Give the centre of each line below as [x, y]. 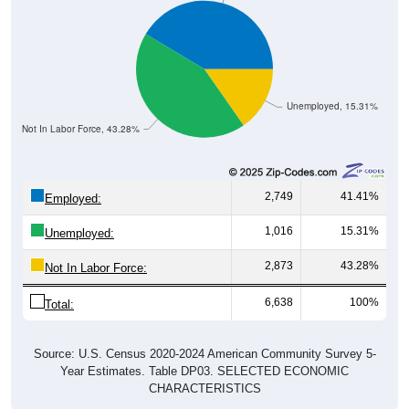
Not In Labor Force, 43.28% [80, 129]
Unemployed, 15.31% [332, 106]
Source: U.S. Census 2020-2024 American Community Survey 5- [204, 353]
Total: [59, 304]
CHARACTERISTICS [204, 388]
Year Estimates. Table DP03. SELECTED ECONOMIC [204, 371]
